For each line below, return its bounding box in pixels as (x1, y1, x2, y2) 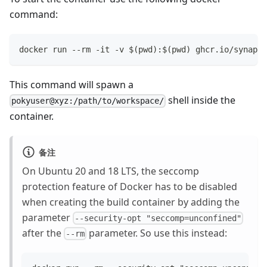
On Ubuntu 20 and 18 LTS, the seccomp (22, 164, 199, 178)
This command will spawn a (10, 78, 133, 92)
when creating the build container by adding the (22, 195, 240, 209)
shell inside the (166, 94, 236, 107)
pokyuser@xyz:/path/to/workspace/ (11, 96, 164, 106)
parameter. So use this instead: (86, 226, 228, 240)
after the (22, 226, 64, 240)
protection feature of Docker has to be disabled (22, 179, 237, 193)
